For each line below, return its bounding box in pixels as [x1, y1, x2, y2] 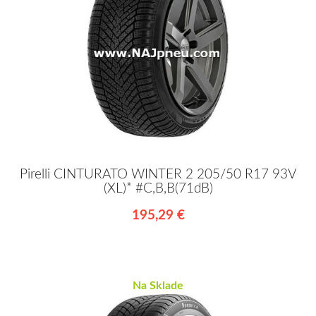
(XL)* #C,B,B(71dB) [103, 182, 213, 196]
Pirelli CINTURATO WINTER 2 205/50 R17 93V [20, 168, 296, 182]
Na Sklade [133, 280, 183, 292]
